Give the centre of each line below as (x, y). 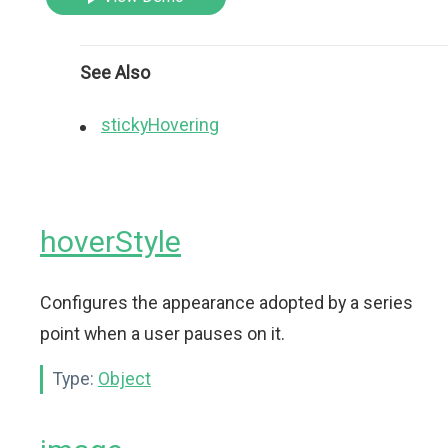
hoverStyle (110, 241)
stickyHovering (160, 124)
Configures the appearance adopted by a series (226, 302)
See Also (115, 72)
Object (124, 378)
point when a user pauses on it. (162, 333)
